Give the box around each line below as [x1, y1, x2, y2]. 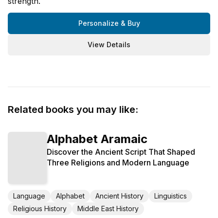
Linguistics [154, 191, 187, 200]
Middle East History [77, 204, 139, 213]
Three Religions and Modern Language [47, 158, 189, 168]
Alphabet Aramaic [47, 132, 147, 146]
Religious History [13, 204, 67, 213]
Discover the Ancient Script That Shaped [47, 147, 195, 157]
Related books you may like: [8, 104, 138, 116]
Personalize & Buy [78, 19, 140, 28]
